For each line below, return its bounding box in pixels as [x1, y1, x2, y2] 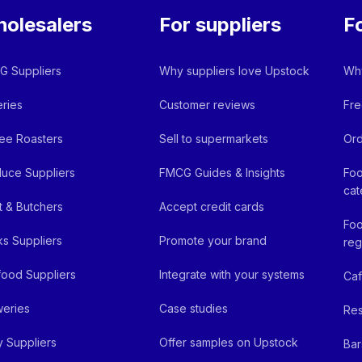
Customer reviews [159, 98, 256, 112]
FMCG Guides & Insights [159, 166, 286, 179]
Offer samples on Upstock [159, 335, 299, 349]
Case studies [159, 301, 229, 315]
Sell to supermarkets [159, 132, 269, 145]
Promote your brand [159, 234, 267, 247]
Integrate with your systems [159, 267, 305, 281]
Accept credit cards [159, 200, 265, 213]
